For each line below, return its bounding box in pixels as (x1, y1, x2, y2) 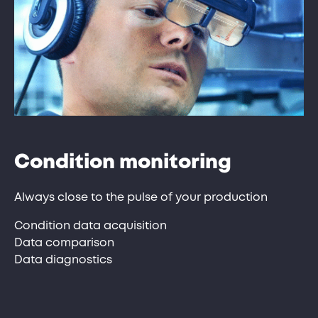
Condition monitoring (14, 153, 231, 172)
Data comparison (14, 237, 114, 248)
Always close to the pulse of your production (14, 192, 268, 203)
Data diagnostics (14, 254, 112, 265)
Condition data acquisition (14, 220, 167, 231)
